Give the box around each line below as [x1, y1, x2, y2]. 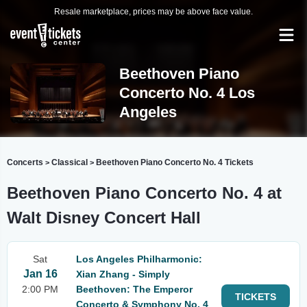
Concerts [7, 158, 43, 167]
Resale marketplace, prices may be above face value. [54, 7, 253, 16]
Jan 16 [23, 268, 58, 280]
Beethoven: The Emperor [76, 284, 193, 295]
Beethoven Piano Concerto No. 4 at [7, 184, 282, 202]
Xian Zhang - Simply [76, 269, 170, 280]
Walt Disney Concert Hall [7, 208, 201, 227]
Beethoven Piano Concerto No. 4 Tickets [96, 158, 254, 167]
